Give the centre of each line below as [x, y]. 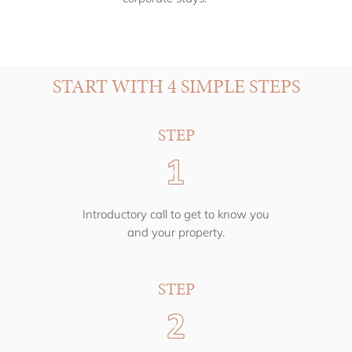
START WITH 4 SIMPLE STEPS [176, 87]
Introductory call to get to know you [176, 214]
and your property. [176, 233]
